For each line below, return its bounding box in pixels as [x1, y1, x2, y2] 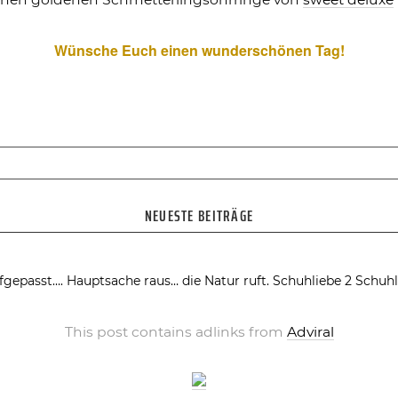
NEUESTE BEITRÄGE [144, 202, 254, 228]
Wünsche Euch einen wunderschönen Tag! [53, 40, 345, 61]
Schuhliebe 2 [272, 272, 352, 289]
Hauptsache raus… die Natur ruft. [66, 272, 269, 289]
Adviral [286, 322, 334, 340]
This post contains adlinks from [64, 322, 287, 340]
